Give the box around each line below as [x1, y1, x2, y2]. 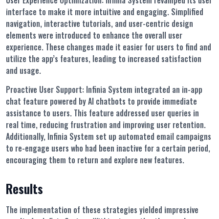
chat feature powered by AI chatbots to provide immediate [6, 95, 197, 108]
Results [6, 179, 43, 198]
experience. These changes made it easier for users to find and [6, 41, 211, 53]
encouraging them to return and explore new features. [6, 154, 184, 166]
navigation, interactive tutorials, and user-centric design [6, 18, 193, 30]
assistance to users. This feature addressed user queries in [6, 107, 199, 119]
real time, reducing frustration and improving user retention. [6, 119, 206, 131]
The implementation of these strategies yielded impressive [6, 204, 198, 216]
